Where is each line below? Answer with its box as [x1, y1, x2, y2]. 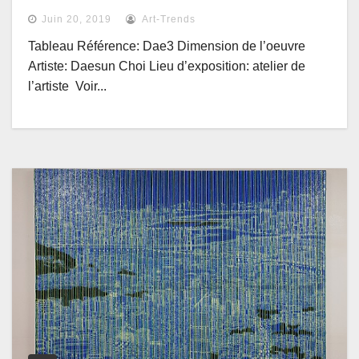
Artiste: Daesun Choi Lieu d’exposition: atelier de [28, 59, 305, 74]
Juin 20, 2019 [42, 14, 111, 26]
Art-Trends [139, 14, 196, 26]
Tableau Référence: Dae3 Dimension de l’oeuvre [28, 39, 305, 54]
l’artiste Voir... [28, 79, 107, 94]
